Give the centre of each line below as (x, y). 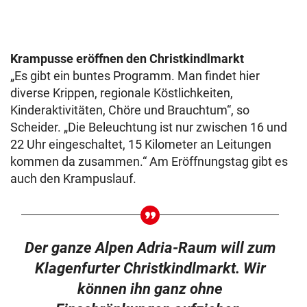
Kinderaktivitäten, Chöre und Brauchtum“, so (130, 110)
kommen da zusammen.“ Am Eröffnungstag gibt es (149, 161)
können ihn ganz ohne (150, 289)
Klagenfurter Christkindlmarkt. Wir (150, 268)
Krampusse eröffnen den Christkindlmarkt (127, 59)
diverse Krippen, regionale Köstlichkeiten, (122, 93)
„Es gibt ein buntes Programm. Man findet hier (135, 76)
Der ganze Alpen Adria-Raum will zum (150, 248)
